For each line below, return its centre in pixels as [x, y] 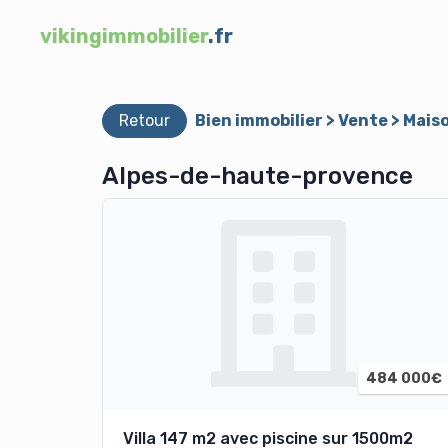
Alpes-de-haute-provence [257, 176]
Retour [144, 120]
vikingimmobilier [124, 36]
